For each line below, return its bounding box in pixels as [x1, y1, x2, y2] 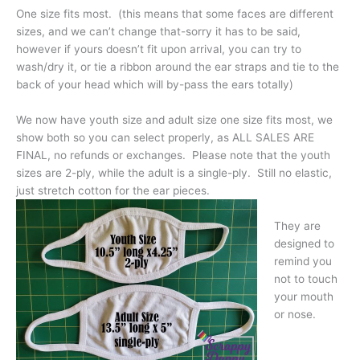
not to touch [273, 272, 337, 285]
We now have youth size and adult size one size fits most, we [16, 112, 333, 126]
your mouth [273, 289, 333, 303]
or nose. [273, 307, 316, 321]
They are [273, 219, 321, 232]
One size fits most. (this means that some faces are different [16, 6, 333, 20]
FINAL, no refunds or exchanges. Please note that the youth [16, 148, 330, 162]
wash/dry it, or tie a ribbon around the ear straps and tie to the [16, 59, 339, 73]
